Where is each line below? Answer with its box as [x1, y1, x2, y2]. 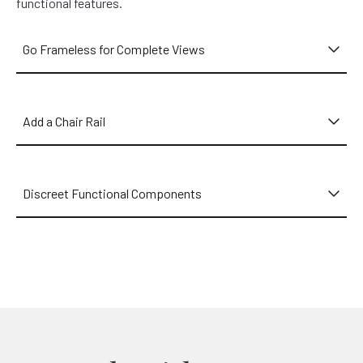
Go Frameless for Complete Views [23, 41, 206, 57]
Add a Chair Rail [23, 113, 106, 129]
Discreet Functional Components [23, 185, 203, 201]
